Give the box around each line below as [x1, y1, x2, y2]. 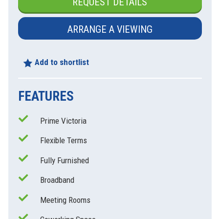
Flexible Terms [40, 135, 87, 146]
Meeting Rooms [40, 195, 90, 205]
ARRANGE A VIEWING [67, 23, 153, 35]
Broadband [40, 175, 74, 185]
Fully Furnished [40, 155, 89, 165]
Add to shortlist [32, 57, 89, 67]
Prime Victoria [40, 115, 87, 126]
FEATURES [18, 88, 74, 104]
